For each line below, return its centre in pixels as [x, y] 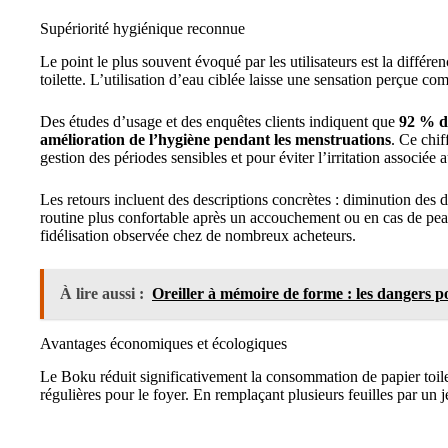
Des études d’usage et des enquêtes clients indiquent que [219, 121]
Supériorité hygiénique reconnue [142, 28]
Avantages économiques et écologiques [163, 343]
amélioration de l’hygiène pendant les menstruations [215, 139]
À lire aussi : [102, 293]
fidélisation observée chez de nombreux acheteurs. [198, 235]
